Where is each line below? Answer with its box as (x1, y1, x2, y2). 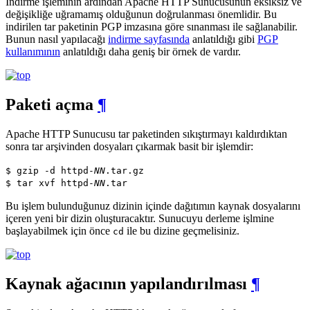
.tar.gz (105, 165, 144, 176)
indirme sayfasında (108, 33, 190, 46)
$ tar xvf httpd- (6, 178, 94, 189)
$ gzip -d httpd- (6, 165, 94, 176)
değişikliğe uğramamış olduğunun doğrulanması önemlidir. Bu (6, 8, 277, 21)
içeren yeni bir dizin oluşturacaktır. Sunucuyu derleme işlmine (6, 212, 274, 225)
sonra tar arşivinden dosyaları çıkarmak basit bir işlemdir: (6, 140, 253, 153)
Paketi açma (6, 95, 98, 114)
